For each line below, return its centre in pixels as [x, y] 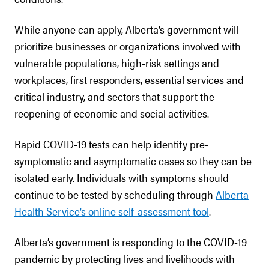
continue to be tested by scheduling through [115, 194]
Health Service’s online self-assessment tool [112, 211]
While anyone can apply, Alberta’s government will [126, 29]
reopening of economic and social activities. [112, 113]
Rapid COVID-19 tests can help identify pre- [111, 144]
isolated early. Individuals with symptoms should [122, 177]
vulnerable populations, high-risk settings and [117, 63]
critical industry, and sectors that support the [114, 96]
